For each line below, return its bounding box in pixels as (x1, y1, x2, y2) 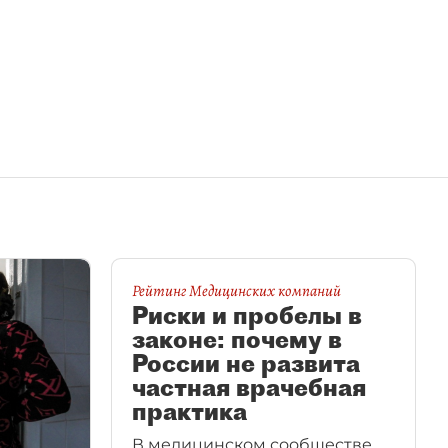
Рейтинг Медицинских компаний (132, 280, 341, 302)
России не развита (132, 348, 360, 378)
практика (132, 396, 247, 426)
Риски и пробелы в (132, 300, 362, 330)
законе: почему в (132, 324, 342, 354)
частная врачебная (132, 372, 366, 402)
